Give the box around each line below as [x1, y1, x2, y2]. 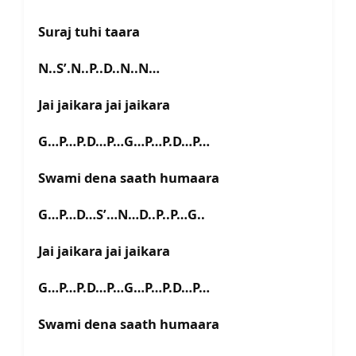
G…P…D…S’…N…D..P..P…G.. [38, 205, 205, 224]
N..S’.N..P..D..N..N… [38, 59, 160, 78]
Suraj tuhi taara [38, 22, 140, 41]
